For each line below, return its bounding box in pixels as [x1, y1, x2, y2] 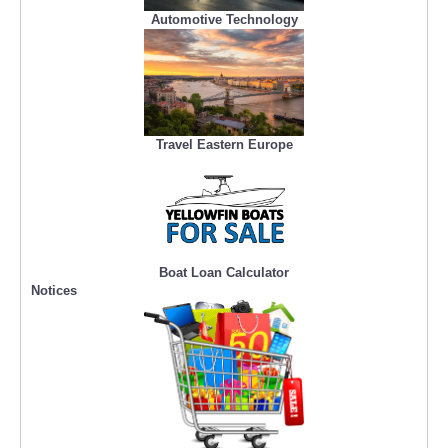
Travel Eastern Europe [155, 137, 293, 153]
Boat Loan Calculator [159, 265, 289, 281]
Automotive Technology [150, 12, 298, 28]
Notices [31, 283, 77, 299]
